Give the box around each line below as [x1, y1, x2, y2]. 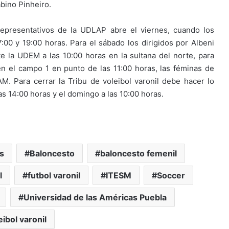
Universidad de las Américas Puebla [24, 192, 167, 203]
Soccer [157, 170, 185, 181]
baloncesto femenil [100, 148, 177, 159]
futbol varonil [28, 170, 80, 181]
